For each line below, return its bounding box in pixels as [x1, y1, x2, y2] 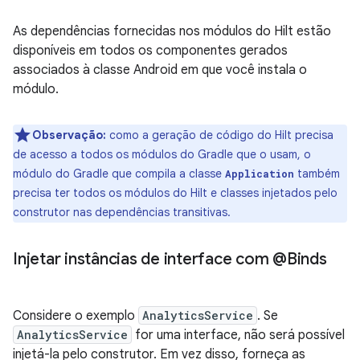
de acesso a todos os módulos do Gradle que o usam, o [13, 147, 311, 162]
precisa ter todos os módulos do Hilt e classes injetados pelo [13, 186, 337, 200]
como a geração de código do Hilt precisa [106, 128, 333, 142]
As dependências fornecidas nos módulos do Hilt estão [13, 23, 331, 39]
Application [225, 167, 294, 180]
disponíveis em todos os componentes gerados [13, 43, 288, 59]
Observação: [32, 128, 106, 142]
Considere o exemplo [13, 308, 138, 324]
